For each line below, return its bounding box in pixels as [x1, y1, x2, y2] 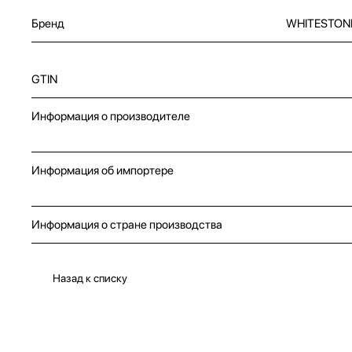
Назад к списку [53, 271, 127, 284]
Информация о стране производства [31, 217, 222, 232]
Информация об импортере [31, 163, 174, 178]
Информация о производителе [31, 108, 190, 123]
